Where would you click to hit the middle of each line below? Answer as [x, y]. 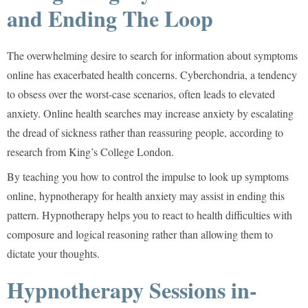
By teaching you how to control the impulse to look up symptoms [148, 176]
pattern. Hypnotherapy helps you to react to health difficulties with [150, 214]
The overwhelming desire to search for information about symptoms [152, 55]
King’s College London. [121, 151]
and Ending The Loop [110, 18]
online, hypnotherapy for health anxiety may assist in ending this [146, 195]
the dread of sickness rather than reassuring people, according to [145, 132]
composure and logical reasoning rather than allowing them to [140, 234]
